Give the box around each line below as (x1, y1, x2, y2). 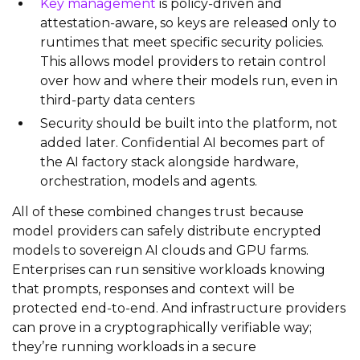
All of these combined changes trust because (12, 203, 304, 219)
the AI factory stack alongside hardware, (40, 153, 298, 170)
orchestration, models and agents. (40, 173, 257, 189)
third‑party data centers (40, 92, 194, 108)
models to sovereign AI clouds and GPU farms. (12, 242, 309, 258)
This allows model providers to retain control (40, 53, 326, 69)
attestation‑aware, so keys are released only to (40, 14, 337, 31)
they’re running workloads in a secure (12, 338, 256, 354)
